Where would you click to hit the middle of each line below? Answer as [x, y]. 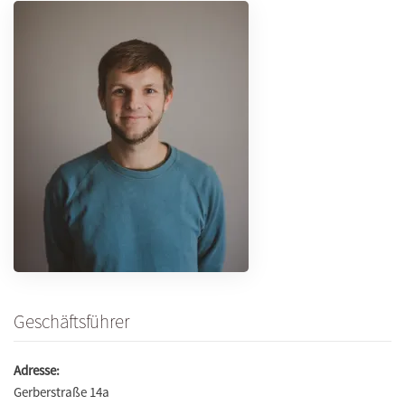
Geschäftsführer [71, 321]
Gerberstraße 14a [61, 392]
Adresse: [37, 371]
